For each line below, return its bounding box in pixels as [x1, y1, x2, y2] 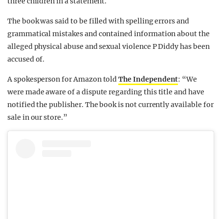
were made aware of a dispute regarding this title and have [7, 88, 204, 97]
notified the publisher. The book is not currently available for [7, 100, 214, 109]
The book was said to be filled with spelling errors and [7, 17, 189, 26]
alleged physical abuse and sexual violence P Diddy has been [7, 42, 210, 51]
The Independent [118, 75, 178, 84]
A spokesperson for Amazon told [7, 75, 119, 84]
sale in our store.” [7, 113, 67, 122]
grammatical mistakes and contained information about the [7, 29, 210, 39]
